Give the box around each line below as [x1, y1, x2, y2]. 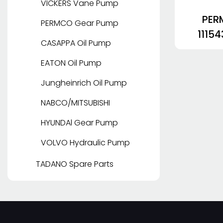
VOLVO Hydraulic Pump [41, 137, 130, 149]
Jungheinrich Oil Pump [41, 77, 127, 89]
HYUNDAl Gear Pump [41, 117, 118, 129]
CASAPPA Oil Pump [41, 37, 111, 49]
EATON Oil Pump [41, 57, 102, 69]
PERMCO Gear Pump [41, 17, 118, 29]
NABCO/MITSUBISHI [41, 97, 110, 109]
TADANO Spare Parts [36, 158, 113, 170]
